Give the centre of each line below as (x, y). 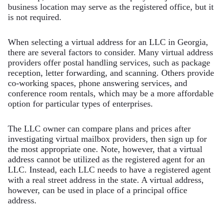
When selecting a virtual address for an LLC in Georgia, (108, 42)
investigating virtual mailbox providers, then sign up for (107, 139)
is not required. (35, 17)
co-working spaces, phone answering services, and (98, 83)
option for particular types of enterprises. (80, 104)
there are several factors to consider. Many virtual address (110, 53)
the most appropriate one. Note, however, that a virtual (105, 149)
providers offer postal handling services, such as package (109, 63)
